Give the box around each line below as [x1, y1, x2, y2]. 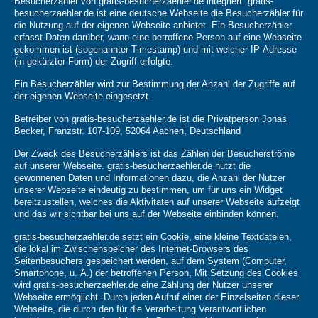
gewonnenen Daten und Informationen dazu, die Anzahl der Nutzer [14, 172, 285, 184]
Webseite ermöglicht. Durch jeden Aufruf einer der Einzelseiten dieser [14, 292, 299, 303]
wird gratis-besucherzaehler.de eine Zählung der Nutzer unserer [14, 280, 273, 291]
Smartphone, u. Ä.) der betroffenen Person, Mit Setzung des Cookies [14, 268, 298, 279]
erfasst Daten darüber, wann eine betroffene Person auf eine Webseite [14, 32, 302, 43]
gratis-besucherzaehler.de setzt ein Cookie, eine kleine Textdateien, [14, 231, 292, 243]
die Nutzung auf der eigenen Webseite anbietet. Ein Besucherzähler [14, 20, 292, 31]
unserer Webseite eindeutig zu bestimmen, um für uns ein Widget [14, 185, 283, 196]
